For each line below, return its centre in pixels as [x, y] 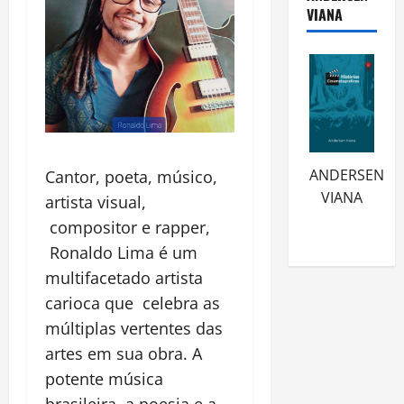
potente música [104, 379]
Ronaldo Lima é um [121, 253]
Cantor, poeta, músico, [131, 177]
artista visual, [96, 202]
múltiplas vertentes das [134, 329]
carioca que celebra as [133, 303]
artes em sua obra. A [124, 354]
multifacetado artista [124, 278]
